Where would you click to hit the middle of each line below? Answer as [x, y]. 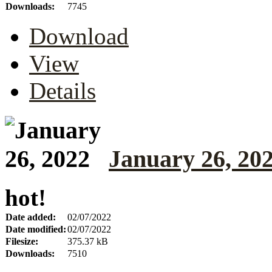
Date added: [31, 217]
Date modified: [36, 229]
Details [63, 90]
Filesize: [22, 242]
